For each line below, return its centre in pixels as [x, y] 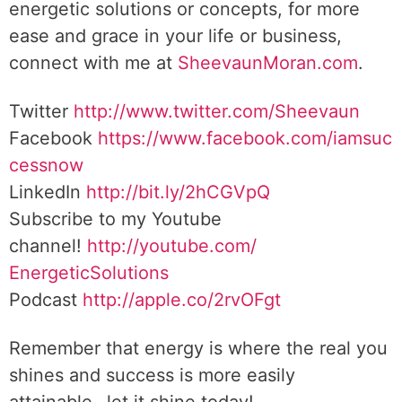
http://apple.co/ [148, 300]
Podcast [46, 300]
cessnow [46, 165]
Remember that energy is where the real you [198, 348]
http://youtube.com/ [172, 246]
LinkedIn [48, 192]
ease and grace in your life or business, [175, 36]
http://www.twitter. [153, 111]
